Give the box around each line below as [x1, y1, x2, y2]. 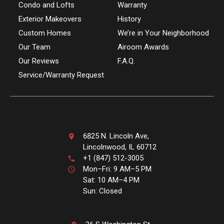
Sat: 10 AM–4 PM [83, 175, 139, 184]
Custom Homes [18, 28, 71, 37]
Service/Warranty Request [18, 70, 104, 79]
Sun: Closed [83, 186, 122, 195]
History [117, 14, 141, 23]
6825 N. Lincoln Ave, [83, 131, 149, 140]
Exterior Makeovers [18, 14, 81, 23]
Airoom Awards [117, 42, 169, 51]
